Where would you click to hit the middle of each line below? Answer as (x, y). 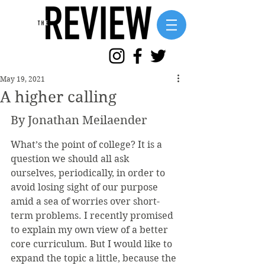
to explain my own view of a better (91, 230)
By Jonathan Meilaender (79, 120)
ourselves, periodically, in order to (89, 173)
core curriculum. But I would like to (93, 244)
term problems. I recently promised (93, 216)
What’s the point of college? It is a (88, 145)
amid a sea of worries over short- (85, 201)
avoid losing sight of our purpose (85, 187)
